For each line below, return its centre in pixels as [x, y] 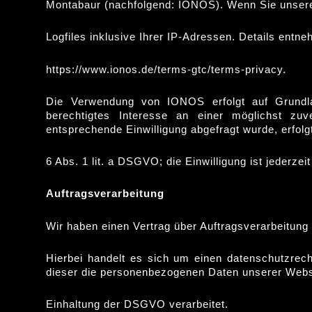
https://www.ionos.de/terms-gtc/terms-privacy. [166, 69]
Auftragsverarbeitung [106, 194]
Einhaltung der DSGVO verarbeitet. [138, 304]
